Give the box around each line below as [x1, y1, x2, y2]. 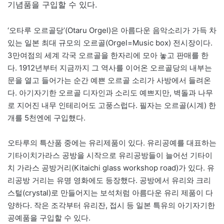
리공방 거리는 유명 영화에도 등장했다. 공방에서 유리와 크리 [7, 175, 211, 185]
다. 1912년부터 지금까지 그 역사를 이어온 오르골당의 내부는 [7, 62, 212, 72]
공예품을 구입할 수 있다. [7, 212, 90, 222]
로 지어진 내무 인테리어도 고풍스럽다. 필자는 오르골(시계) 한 [7, 100, 216, 110]
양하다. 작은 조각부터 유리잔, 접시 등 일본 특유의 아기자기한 [7, 200, 215, 210]
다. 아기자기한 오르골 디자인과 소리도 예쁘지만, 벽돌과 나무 [7, 87, 213, 97]
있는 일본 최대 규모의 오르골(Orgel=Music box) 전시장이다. [7, 37, 212, 47]
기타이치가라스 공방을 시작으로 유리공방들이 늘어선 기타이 [7, 150, 212, 160]
